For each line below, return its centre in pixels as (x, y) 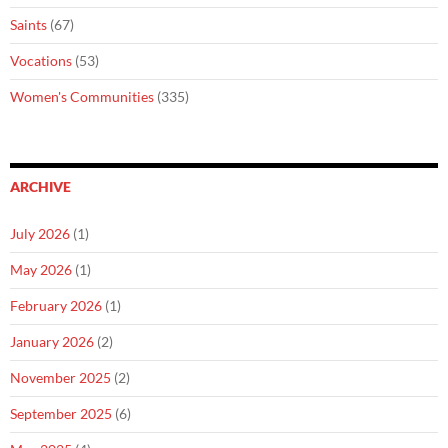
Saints (28, 24)
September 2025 (61, 413)
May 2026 (41, 269)
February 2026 (56, 305)
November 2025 (60, 377)
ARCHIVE (40, 186)
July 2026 (40, 233)
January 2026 (52, 341)
